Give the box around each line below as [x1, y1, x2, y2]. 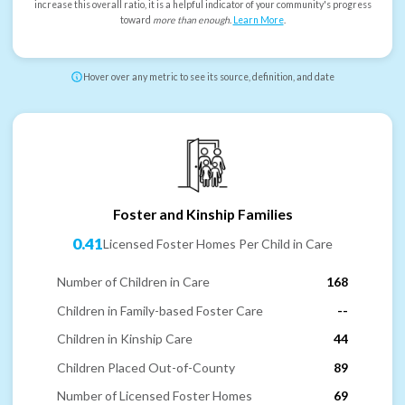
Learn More [232, 14, 284, 26]
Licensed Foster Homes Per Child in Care [103, 236, 333, 252]
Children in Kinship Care [57, 331, 193, 347]
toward [119, 14, 153, 26]
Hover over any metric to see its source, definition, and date [83, 71, 334, 83]
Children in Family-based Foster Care [57, 302, 263, 318]
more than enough [152, 14, 230, 26]
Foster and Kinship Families [112, 204, 293, 222]
